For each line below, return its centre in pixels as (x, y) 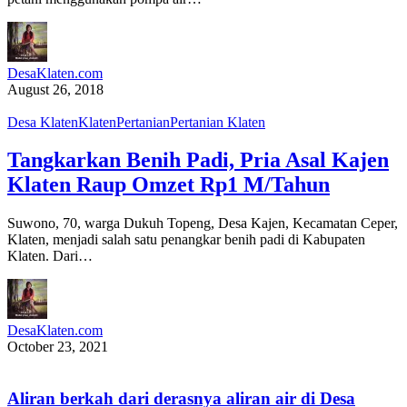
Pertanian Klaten (218, 122)
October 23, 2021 (58, 347)
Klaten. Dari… (50, 256)
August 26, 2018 (55, 89)
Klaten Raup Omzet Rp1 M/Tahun (169, 185)
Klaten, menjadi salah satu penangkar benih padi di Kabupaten (186, 240)
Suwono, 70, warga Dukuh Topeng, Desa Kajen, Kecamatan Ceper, (203, 223)
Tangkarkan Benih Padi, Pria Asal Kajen (198, 160)
